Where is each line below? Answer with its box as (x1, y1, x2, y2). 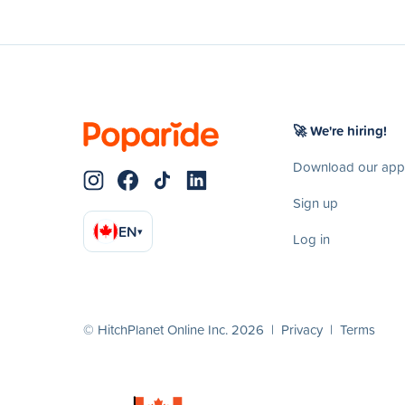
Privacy (281, 319, 323, 339)
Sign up (293, 193, 338, 212)
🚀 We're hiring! (293, 120, 387, 140)
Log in (293, 229, 330, 249)
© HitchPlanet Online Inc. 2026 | (83, 319, 281, 339)
